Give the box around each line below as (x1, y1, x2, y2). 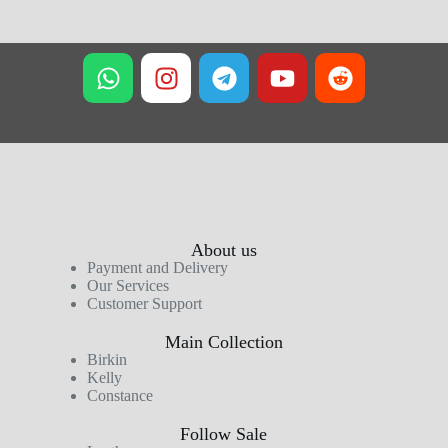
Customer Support (86, 295, 202, 313)
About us (190, 240, 257, 261)
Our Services (86, 277, 169, 295)
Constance (86, 387, 153, 405)
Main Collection (164, 332, 283, 353)
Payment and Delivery (86, 259, 228, 277)
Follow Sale (180, 424, 268, 445)
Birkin (86, 351, 127, 369)
